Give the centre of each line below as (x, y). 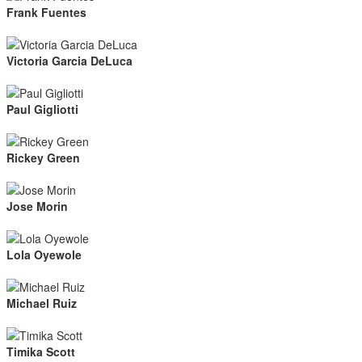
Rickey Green (43, 158)
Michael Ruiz (42, 303)
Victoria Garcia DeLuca (69, 61)
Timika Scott (41, 351)
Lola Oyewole (44, 255)
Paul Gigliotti (42, 109)
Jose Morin (37, 206)
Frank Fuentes (46, 12)
